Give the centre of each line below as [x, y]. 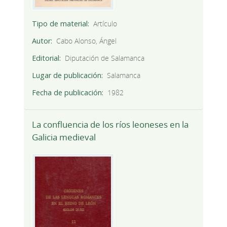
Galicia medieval [64, 137]
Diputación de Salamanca [105, 58]
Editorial [45, 58]
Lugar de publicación [66, 75]
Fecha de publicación [67, 93]
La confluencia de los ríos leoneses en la [110, 124]
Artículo [105, 23]
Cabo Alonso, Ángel [87, 41]
